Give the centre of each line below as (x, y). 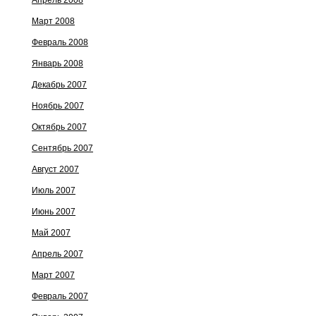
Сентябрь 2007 (62, 148)
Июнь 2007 (54, 212)
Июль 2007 (54, 190)
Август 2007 (55, 169)
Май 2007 (51, 233)
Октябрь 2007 (59, 127)
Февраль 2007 (60, 296)
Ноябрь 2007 (58, 106)
